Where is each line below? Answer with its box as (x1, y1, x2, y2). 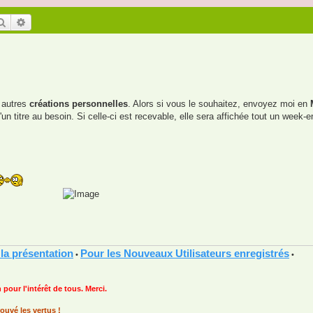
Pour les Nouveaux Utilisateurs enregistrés (80, 247, 289, 259)
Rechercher (6, 15, 54, 28)
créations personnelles (29, 99, 128, 110)
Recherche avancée (27, 15, 108, 28)
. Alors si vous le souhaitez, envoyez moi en (128, 99, 310, 110)
